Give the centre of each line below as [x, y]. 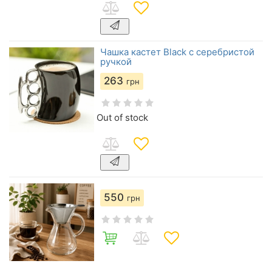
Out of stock [122, 117]
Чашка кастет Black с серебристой [177, 52]
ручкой [116, 62]
